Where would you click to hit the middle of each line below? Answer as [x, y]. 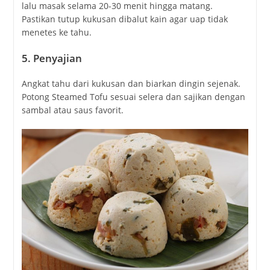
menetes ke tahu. [56, 33]
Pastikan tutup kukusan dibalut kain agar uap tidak [124, 19]
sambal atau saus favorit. [72, 110]
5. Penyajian [52, 58]
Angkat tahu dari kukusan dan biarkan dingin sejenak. [131, 84]
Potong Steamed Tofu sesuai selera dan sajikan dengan [133, 97]
